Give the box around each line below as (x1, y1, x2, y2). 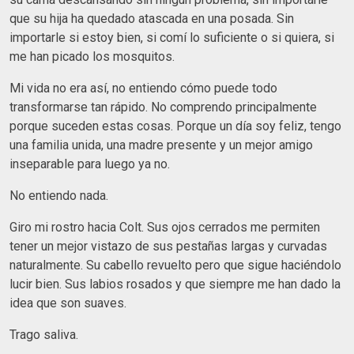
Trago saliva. (9, 326, 78, 342)
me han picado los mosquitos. (9, 48, 175, 64)
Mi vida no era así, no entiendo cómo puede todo (9, 80, 277, 96)
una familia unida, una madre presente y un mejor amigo (9, 137, 313, 153)
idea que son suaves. (9, 295, 126, 311)
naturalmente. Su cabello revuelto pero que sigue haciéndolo (9, 257, 341, 273)
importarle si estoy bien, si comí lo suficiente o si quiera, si (9, 29, 334, 45)
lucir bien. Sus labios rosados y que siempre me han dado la (9, 276, 341, 292)
